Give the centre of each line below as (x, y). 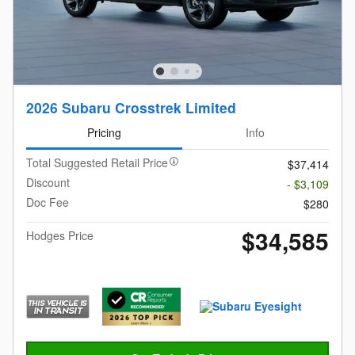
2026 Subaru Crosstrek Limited (131, 107)
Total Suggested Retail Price (97, 163)
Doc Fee (48, 202)
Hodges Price (60, 236)
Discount (48, 183)
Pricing (104, 132)
